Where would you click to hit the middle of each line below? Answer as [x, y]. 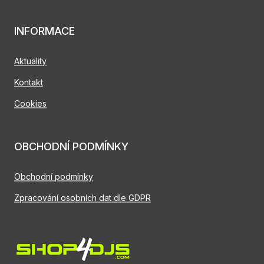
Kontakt [29, 82]
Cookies [30, 104]
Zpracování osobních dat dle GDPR [82, 198]
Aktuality [30, 61]
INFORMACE [44, 31]
